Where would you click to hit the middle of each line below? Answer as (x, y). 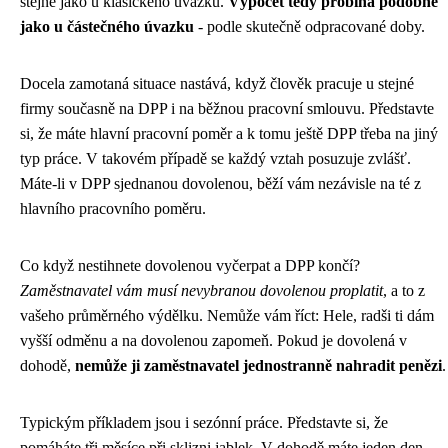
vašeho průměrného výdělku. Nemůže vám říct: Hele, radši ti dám (227, 315)
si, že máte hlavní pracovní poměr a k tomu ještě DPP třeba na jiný (229, 133)
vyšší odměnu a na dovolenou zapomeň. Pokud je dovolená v (213, 340)
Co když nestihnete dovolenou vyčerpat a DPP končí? (190, 265)
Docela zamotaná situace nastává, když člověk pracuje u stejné (217, 83)
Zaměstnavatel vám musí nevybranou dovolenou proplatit (201, 290)
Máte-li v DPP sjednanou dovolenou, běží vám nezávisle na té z (220, 183)
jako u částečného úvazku (107, 26)
